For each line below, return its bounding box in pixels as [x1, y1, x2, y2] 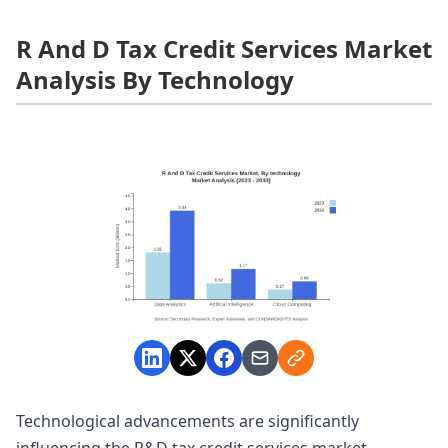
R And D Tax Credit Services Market [16, 31, 432, 65]
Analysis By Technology [16, 62, 294, 96]
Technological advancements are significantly [16, 410, 359, 433]
